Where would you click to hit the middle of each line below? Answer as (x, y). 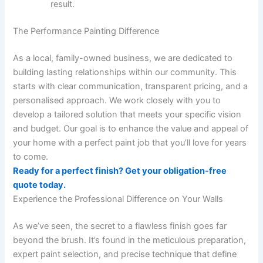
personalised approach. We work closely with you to (117, 100)
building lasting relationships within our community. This (125, 72)
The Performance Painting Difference (86, 31)
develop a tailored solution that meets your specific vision (127, 114)
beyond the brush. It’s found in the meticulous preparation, (130, 240)
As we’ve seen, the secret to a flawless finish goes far (120, 226)
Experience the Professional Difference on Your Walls (118, 199)
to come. (31, 156)
